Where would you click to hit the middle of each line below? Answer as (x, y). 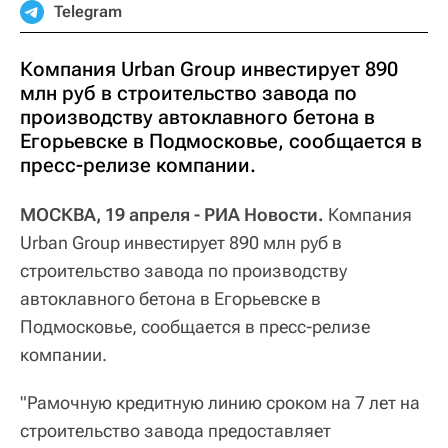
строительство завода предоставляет (175, 430)
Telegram (88, 11)
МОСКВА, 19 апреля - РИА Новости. (172, 214)
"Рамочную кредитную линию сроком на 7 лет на (220, 402)
